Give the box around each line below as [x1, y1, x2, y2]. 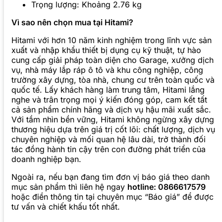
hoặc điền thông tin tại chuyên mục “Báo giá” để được [11, 192, 214, 202]
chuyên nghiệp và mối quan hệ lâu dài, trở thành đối [11, 134, 206, 145]
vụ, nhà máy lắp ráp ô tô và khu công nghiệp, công [11, 65, 203, 75]
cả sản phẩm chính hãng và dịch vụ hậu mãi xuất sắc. [11, 105, 211, 115]
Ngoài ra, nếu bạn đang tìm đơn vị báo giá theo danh [11, 172, 210, 182]
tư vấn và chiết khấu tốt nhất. [11, 202, 120, 212]
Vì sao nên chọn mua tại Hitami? [11, 17, 133, 28]
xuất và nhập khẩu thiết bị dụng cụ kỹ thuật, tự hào [11, 45, 201, 55]
